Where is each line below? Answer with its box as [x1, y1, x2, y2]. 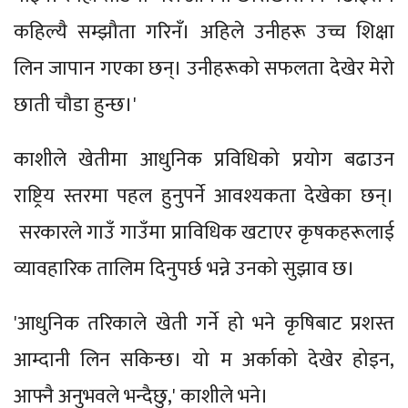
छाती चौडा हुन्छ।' [14, 87, 137, 122]
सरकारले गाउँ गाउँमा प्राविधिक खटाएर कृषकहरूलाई [14, 215, 394, 250]
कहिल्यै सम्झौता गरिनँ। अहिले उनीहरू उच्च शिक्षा [14, 15, 394, 49]
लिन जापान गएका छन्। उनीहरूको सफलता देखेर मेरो [14, 51, 394, 86]
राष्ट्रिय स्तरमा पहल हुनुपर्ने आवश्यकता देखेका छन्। [14, 178, 394, 213]
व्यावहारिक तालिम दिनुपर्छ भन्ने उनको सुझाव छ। [14, 251, 355, 286]
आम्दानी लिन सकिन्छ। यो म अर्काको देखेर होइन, [14, 342, 394, 377]
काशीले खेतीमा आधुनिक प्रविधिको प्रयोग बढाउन [14, 142, 394, 177]
